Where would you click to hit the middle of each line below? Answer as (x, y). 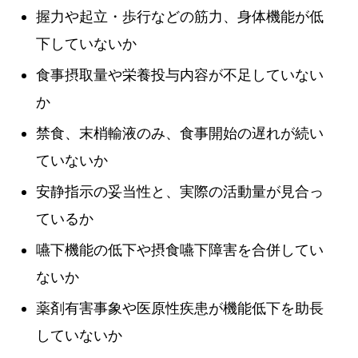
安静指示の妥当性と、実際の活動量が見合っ (180, 191)
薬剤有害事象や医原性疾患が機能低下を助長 (180, 308)
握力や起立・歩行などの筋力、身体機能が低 (180, 16)
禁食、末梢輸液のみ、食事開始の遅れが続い (180, 133)
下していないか (86, 44)
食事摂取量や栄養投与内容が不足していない (180, 75)
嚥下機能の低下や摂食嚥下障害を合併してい (180, 250)
